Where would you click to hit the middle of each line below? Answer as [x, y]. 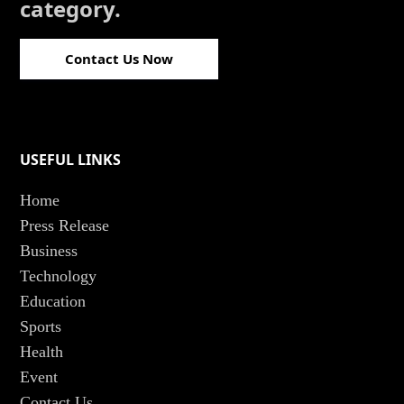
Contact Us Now [119, 58]
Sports [41, 326]
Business [49, 250]
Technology [59, 275]
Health [42, 351]
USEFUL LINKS [71, 159]
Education [53, 301]
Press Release [65, 225]
